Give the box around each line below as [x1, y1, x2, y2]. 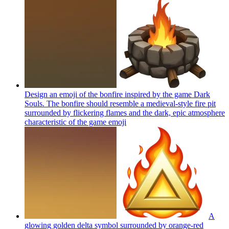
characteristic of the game [25, 117, 106, 126]
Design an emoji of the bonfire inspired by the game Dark [25, 89, 210, 99]
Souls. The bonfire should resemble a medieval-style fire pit [25, 99, 216, 108]
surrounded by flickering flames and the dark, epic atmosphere [25, 108, 225, 117]
